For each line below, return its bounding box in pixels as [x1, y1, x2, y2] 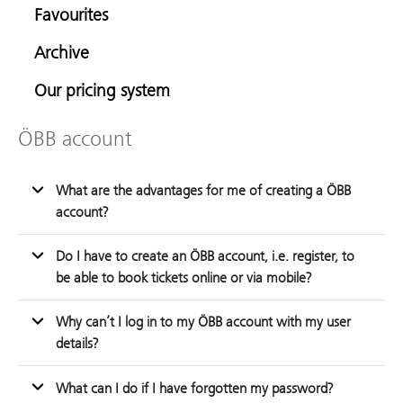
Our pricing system [34, 79, 170, 101]
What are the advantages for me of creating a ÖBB [56, 182, 351, 199]
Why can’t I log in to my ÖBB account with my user [56, 313, 351, 330]
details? [56, 335, 98, 352]
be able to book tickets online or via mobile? [56, 269, 311, 286]
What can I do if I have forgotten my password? [56, 380, 333, 398]
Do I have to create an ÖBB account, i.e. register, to [56, 247, 354, 264]
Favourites [34, 4, 108, 25]
